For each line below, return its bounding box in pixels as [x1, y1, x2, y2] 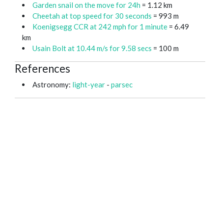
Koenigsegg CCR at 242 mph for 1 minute [32, 22, 167, 31]
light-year [72, 80, 105, 89]
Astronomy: [32, 80, 72, 89]
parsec [111, 80, 133, 89]
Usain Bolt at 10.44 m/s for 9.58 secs [32, 44, 153, 53]
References [15, 62, 70, 76]
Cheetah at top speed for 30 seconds [32, 11, 152, 21]
